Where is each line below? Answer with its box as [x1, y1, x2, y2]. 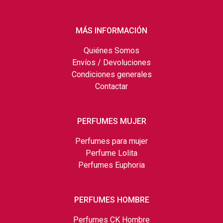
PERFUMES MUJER [77, 116, 146, 126]
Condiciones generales [71, 69, 152, 79]
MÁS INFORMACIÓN [76, 25, 147, 35]
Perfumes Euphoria [78, 160, 145, 170]
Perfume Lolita [86, 148, 137, 158]
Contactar [95, 81, 128, 91]
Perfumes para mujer [75, 136, 148, 146]
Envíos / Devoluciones [72, 57, 151, 67]
